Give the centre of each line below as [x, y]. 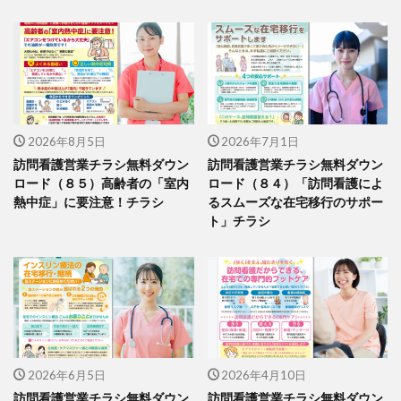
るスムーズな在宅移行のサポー [295, 201]
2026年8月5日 [66, 141]
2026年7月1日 [260, 141]
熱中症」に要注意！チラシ [89, 201]
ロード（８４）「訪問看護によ [295, 183]
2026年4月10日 [264, 375]
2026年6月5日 [66, 375]
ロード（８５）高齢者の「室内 [101, 183]
